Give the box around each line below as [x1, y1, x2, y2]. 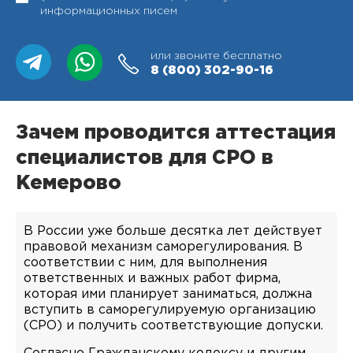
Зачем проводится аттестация [16, 124, 336, 142]
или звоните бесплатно [150, 50, 282, 61]
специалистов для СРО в [16, 150, 273, 167]
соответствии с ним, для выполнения [24, 257, 267, 269]
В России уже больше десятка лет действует [24, 225, 322, 237]
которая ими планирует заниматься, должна [24, 288, 312, 300]
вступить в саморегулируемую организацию [24, 304, 316, 316]
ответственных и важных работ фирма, [24, 273, 281, 284]
